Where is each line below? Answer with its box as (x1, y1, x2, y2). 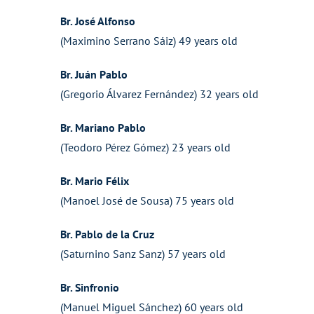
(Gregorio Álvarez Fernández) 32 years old (60, 87, 281, 101)
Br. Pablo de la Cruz (60, 227, 154, 241)
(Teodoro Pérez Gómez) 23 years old (60, 140, 253, 154)
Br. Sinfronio (60, 280, 119, 294)
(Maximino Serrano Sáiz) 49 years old (60, 34, 260, 48)
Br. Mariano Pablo (60, 121, 146, 135)
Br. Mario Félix (60, 174, 129, 188)
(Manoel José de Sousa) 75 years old (60, 193, 257, 207)
